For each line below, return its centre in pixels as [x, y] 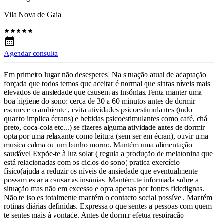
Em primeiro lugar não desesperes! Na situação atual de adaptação [105, 75]
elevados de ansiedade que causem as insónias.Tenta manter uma [103, 92]
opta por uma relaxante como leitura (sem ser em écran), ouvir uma [106, 136]
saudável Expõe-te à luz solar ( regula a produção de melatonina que [108, 154]
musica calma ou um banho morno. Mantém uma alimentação [98, 145]
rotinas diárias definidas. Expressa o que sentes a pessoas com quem [108, 206]
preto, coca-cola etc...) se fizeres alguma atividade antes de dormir [104, 127]
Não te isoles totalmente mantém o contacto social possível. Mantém [108, 198]
